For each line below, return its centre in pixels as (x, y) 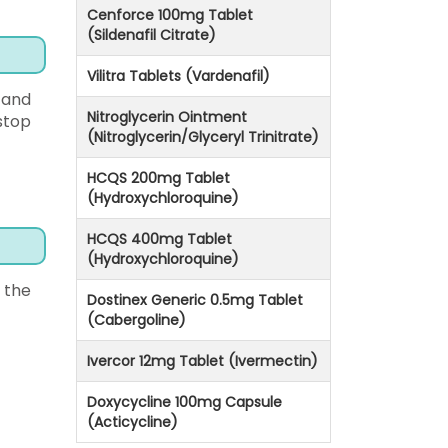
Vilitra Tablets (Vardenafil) (178, 76)
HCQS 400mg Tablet (159, 239)
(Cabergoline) (136, 320)
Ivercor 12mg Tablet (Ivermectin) (202, 361)
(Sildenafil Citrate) (151, 35)
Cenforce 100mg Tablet (170, 15)
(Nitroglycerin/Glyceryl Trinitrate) (203, 137)
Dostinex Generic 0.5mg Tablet (195, 300)
